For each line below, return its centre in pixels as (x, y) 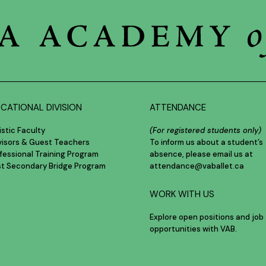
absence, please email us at (202, 154)
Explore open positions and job (207, 217)
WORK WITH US (182, 194)
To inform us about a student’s (207, 142)
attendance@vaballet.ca (197, 166)
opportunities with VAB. (194, 229)
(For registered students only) (206, 131)
